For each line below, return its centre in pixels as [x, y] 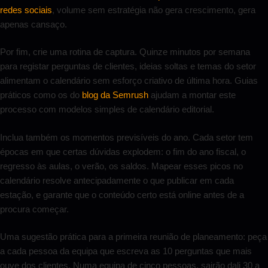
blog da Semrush [115, 95]
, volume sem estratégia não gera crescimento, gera [154, 10]
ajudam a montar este [192, 95]
